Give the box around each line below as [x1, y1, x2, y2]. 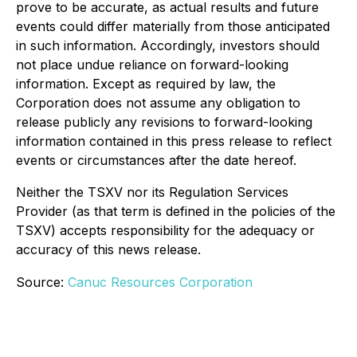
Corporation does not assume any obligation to [16, 95, 300, 111]
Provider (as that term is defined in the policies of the [16, 203, 335, 219]
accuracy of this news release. [16, 241, 201, 257]
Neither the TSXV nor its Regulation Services [16, 184, 288, 200]
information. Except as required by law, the [16, 76, 276, 92]
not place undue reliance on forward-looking [16, 57, 288, 73]
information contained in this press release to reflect [16, 133, 331, 149]
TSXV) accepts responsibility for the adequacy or [16, 222, 315, 238]
